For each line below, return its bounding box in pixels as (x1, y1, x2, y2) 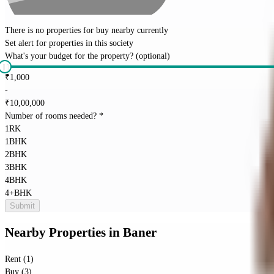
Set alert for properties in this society (5, 39, 133, 48)
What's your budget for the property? (5, 51, 133, 61)
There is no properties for (5, 26, 96, 35)
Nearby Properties (5, 224, 106, 240)
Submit (10, 201, 35, 211)
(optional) (136, 51, 170, 61)
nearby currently (109, 26, 168, 35)
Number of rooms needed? (5, 111, 99, 121)
